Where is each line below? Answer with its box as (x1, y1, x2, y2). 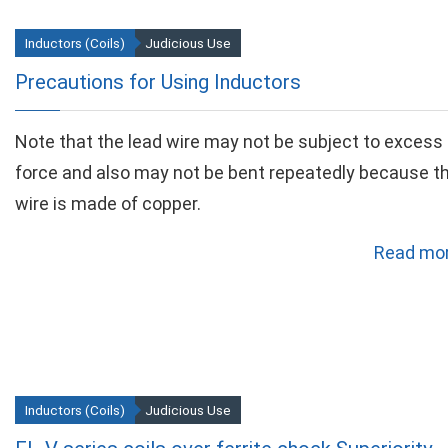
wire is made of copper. (15, 193, 201, 214)
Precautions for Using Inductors (15, 70, 301, 94)
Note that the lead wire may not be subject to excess (15, 131, 443, 152)
